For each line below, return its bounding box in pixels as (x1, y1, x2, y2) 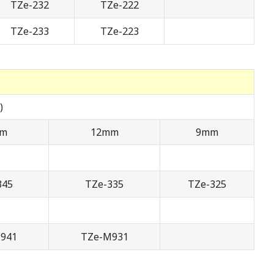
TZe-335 (85, 177, 124, 191)
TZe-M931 (80, 230, 128, 244)
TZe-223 (100, 24, 139, 39)
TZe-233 (10, 24, 49, 39)
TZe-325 (188, 177, 226, 191)
